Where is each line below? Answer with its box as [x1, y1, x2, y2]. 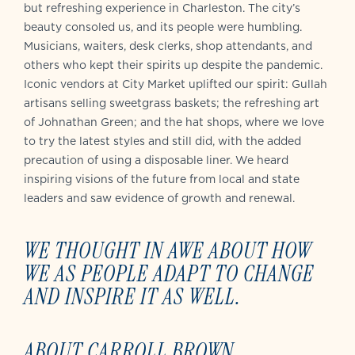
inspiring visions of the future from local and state [24, 170, 300, 187]
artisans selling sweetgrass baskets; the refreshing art [24, 94, 319, 111]
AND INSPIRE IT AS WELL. [24, 281, 241, 311]
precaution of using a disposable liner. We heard [24, 151, 288, 168]
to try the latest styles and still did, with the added [24, 132, 301, 149]
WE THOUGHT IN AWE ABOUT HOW [24, 235, 311, 265]
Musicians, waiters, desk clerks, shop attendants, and [24, 37, 312, 54]
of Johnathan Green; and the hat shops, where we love [24, 113, 324, 130]
